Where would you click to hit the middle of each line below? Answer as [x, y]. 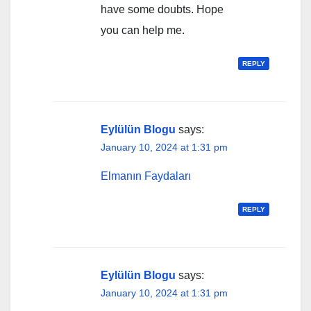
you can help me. [143, 30]
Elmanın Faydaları [146, 176]
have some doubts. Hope [162, 9]
